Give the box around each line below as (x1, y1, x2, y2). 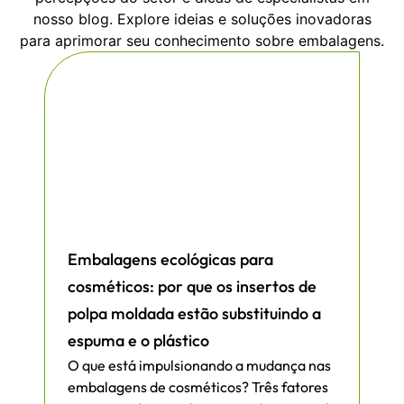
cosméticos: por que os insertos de (68, 276, 317, 298)
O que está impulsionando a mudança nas (68, 356, 331, 375)
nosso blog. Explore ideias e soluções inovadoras (32, 10, 372, 29)
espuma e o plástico (68, 330, 209, 352)
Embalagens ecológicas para (68, 249, 273, 271)
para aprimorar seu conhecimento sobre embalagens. (20, 32, 384, 50)
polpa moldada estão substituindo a (68, 303, 321, 325)
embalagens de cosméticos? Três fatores (68, 378, 328, 397)
